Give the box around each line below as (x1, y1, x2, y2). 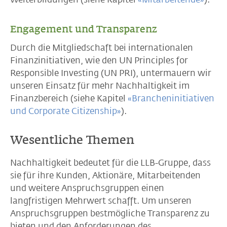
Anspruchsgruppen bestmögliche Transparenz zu (10, 208, 210, 218)
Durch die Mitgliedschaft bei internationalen (10, 43, 193, 53)
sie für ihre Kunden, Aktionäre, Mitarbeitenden (10, 170, 201, 180)
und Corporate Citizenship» (10, 106, 121, 116)
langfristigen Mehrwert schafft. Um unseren (10, 196, 192, 206)
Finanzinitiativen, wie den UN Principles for (10, 55, 188, 65)
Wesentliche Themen (10, 133, 134, 146)
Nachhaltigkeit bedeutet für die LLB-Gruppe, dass (10, 158, 211, 168)
